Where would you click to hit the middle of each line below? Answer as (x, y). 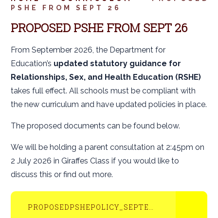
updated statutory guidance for (118, 64)
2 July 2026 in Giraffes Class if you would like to (95, 161)
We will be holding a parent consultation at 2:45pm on (108, 147)
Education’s (32, 64)
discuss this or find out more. (62, 174)
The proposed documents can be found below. (96, 126)
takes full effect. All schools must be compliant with (103, 91)
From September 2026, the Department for (88, 50)
